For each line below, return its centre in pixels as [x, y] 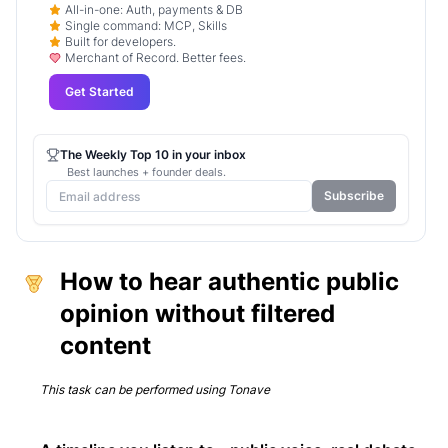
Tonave [249, 390]
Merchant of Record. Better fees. [155, 58]
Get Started [99, 92]
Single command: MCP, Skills [146, 26]
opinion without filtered [197, 314]
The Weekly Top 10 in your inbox [153, 155]
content [105, 346]
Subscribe [354, 195]
